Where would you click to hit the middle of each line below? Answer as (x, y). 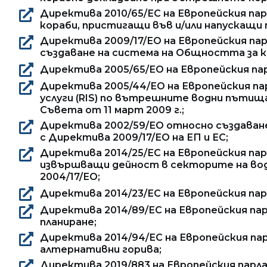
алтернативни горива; (101, 249)
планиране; (68, 222)
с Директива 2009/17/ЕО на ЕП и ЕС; (134, 137)
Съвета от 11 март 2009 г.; (112, 110)
